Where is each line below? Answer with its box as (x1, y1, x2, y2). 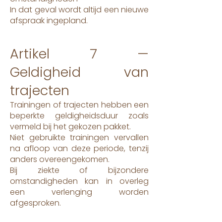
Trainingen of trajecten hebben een (10, 99, 149, 111)
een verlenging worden (10, 186, 149, 198)
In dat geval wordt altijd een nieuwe (10, 4, 149, 15)
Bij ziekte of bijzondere (10, 165, 149, 176)
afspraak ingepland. (10, 15, 88, 26)
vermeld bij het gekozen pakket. (10, 121, 131, 132)
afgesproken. (10, 197, 61, 209)
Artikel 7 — (10, 45, 149, 63)
